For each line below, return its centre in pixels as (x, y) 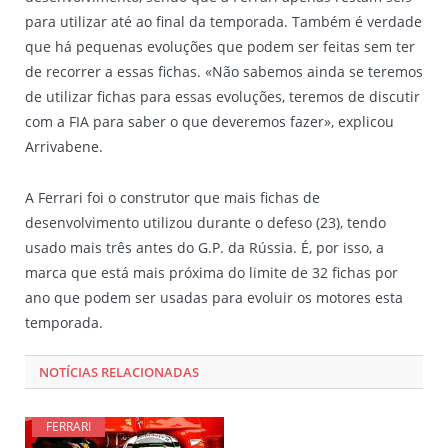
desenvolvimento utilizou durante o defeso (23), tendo (205, 223)
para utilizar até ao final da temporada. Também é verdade (223, 22)
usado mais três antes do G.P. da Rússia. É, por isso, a (204, 248)
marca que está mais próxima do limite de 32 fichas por (211, 273)
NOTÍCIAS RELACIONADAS (119, 372)
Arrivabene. (64, 147)
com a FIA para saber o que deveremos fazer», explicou (209, 122)
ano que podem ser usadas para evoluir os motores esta (214, 298)
